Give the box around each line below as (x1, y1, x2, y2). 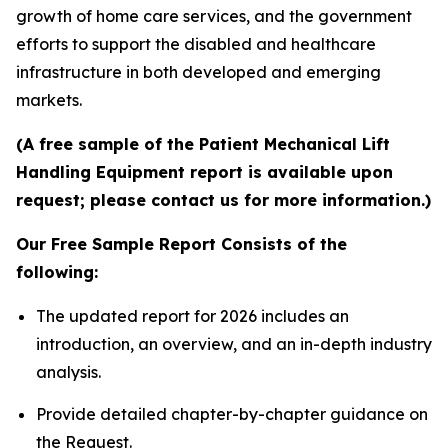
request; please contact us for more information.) (16, 190, 431, 211)
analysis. (36, 362, 101, 383)
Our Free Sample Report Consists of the (16, 234, 347, 255)
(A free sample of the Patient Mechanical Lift (16, 134, 390, 155)
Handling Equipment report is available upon (16, 162, 393, 183)
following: (16, 262, 98, 283)
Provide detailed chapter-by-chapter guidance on (36, 403, 428, 424)
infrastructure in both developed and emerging (16, 62, 381, 83)
